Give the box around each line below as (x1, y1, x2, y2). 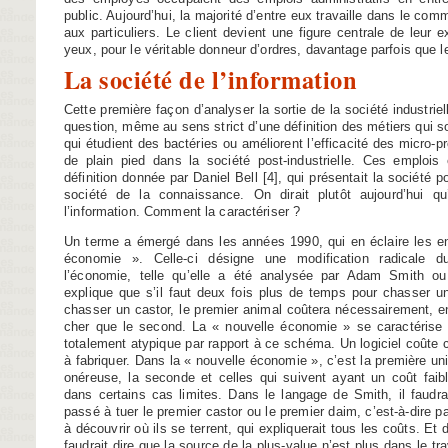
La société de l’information (64, 61, 358, 97)
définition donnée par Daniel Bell (64, 170, 258, 186)
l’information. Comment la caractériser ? (64, 204, 301, 220)
